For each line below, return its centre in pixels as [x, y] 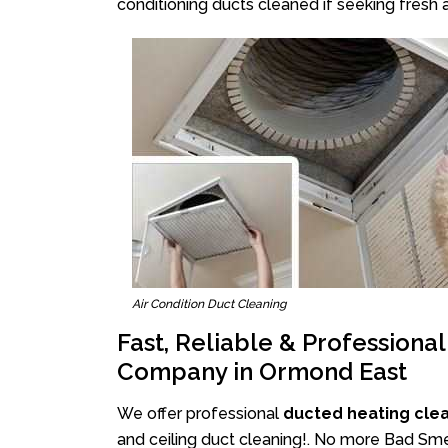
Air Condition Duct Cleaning [208, 304]
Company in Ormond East [262, 371]
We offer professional [200, 413]
